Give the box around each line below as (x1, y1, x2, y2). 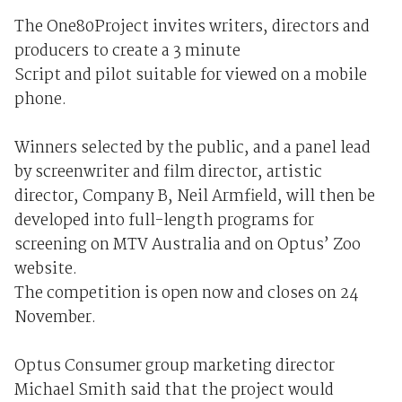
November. (13, 305, 96, 332)
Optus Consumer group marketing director (13, 354, 335, 380)
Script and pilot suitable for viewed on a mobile (13, 63, 367, 90)
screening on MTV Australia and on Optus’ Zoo (13, 232, 361, 259)
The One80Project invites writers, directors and (13, 14, 370, 41)
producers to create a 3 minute (13, 39, 240, 66)
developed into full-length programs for (13, 208, 314, 235)
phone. (13, 87, 66, 114)
